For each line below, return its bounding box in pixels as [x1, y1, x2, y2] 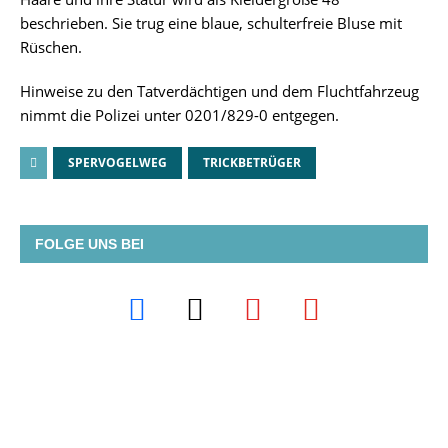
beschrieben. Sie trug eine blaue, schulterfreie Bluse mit [20, 13, 402, 34]
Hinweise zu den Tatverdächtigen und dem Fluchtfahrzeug [20, 81, 419, 102]
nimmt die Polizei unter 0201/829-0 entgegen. [20, 105, 339, 126]
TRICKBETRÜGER [203, 154, 301, 172]
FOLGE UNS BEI [35, 236, 144, 253]
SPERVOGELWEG [68, 154, 167, 172]
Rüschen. [20, 37, 82, 58]
